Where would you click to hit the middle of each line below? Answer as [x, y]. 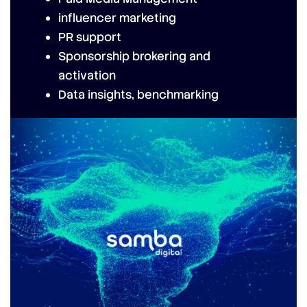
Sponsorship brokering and [134, 56]
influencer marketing [117, 18]
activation [87, 75]
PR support [90, 37]
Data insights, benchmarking [138, 95]
